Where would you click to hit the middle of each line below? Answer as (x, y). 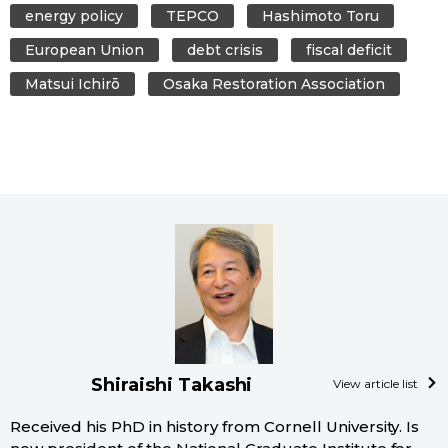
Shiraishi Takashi (171, 385)
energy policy (74, 16)
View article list (375, 384)
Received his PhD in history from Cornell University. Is (215, 427)
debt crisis (224, 50)
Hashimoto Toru (320, 16)
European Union (84, 50)
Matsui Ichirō (72, 84)
